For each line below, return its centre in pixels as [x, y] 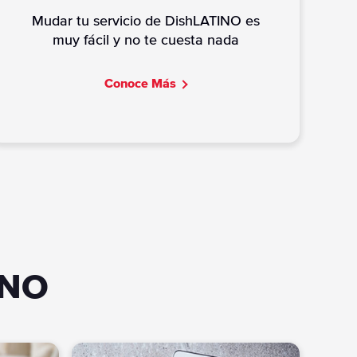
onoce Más [145, 83]
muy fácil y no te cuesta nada [145, 40]
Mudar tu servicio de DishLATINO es [145, 21]
